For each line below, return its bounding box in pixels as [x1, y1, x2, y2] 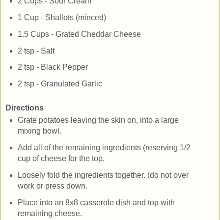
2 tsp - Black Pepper [17, 63, 88, 72]
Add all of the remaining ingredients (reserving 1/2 [17, 143, 191, 152]
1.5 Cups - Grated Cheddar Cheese [17, 29, 141, 38]
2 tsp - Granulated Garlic [17, 80, 102, 88]
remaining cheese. [17, 209, 82, 218]
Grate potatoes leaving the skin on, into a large [17, 116, 179, 125]
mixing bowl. [17, 127, 61, 136]
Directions [5, 104, 44, 112]
